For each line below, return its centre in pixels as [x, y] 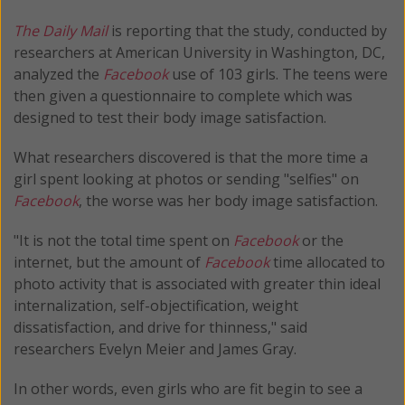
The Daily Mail [61, 30]
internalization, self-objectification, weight [156, 305]
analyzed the [58, 74]
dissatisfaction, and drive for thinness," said [160, 327]
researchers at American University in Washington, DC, [199, 52]
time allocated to [327, 262]
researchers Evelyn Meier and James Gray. [155, 348]
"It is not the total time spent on [123, 240]
